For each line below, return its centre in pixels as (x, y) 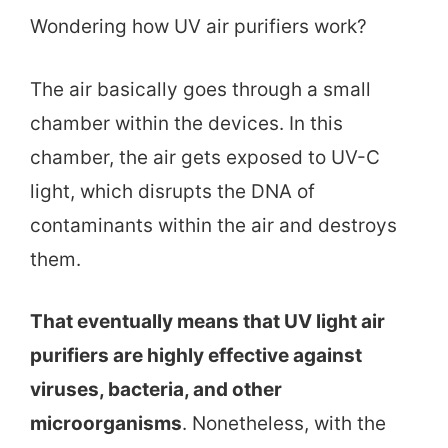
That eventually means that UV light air (207, 322)
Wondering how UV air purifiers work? (198, 27)
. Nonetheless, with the (284, 424)
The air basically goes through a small (200, 89)
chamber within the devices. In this (186, 123)
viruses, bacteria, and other (156, 390)
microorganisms (106, 424)
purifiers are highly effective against (196, 356)
